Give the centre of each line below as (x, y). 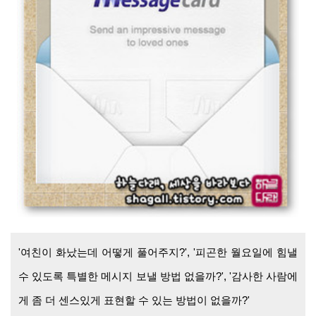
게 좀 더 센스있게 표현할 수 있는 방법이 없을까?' (135, 300)
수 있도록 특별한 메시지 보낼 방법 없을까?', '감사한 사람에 (158, 276)
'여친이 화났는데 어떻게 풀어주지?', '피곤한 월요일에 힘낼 (158, 253)
